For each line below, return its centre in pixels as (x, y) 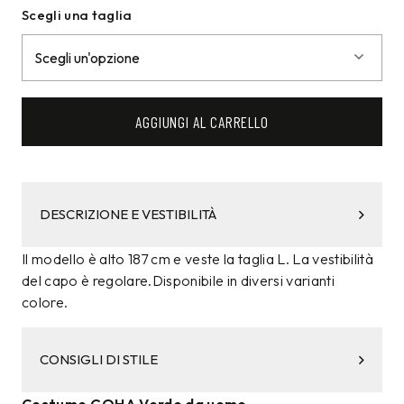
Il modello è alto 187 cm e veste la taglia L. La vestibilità (198, 259)
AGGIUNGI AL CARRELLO (202, 122)
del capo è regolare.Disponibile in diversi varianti (179, 281)
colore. (45, 303)
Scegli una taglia (77, 14)
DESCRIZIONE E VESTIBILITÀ (128, 215)
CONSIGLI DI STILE (99, 360)
